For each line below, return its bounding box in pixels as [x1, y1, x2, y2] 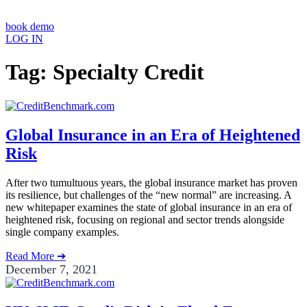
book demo [5, 21, 54, 32]
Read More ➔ [5, 249, 66, 262]
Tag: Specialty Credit [5, 60, 204, 85]
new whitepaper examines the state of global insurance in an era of [5, 201, 292, 213]
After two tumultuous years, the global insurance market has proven [5, 176, 297, 188]
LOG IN [5, 33, 43, 45]
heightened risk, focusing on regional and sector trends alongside [5, 213, 284, 225]
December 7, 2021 [5, 262, 97, 276]
